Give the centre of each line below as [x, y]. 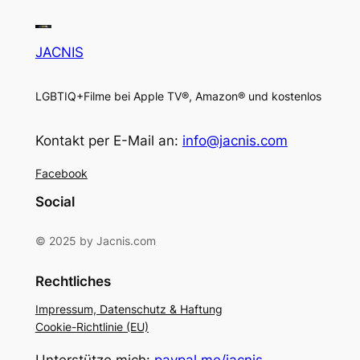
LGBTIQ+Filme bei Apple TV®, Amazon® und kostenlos [178, 96]
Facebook [61, 174]
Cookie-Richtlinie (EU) [92, 326]
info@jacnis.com [235, 141]
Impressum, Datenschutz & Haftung [129, 309]
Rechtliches [73, 281]
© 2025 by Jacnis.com [95, 241]
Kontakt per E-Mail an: [108, 141]
